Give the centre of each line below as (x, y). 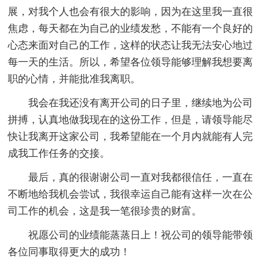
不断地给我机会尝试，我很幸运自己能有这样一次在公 (131, 194)
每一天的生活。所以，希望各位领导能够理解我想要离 (131, 62)
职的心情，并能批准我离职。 (74, 79)
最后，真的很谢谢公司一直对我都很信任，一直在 (131, 177)
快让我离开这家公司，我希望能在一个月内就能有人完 (131, 136)
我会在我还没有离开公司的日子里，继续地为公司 (131, 103)
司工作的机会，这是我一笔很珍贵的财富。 (105, 211)
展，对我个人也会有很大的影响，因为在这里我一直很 (131, 11)
